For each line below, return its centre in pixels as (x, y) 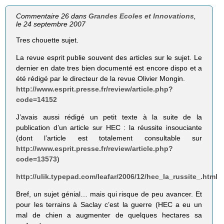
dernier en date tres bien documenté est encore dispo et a (109, 68)
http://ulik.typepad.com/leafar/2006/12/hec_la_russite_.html (117, 176)
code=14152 (37, 99)
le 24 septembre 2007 (51, 24)
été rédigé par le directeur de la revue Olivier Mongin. (101, 78)
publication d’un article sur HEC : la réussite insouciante (109, 127)
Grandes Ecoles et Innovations (141, 16)
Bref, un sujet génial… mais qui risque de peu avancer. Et (109, 194)
